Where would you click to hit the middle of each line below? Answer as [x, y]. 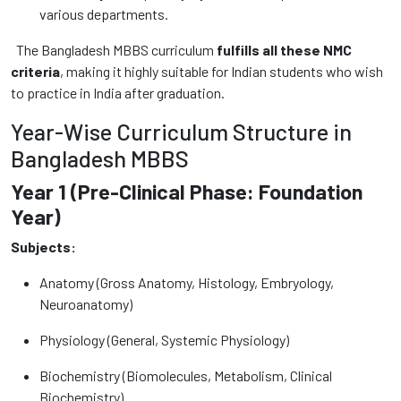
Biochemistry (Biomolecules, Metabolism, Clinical [186, 375]
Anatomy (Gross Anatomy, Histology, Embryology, [187, 282]
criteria [35, 71]
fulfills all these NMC [284, 50]
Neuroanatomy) [86, 304]
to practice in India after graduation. [118, 93]
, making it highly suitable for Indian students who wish [222, 71]
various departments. [104, 14]
